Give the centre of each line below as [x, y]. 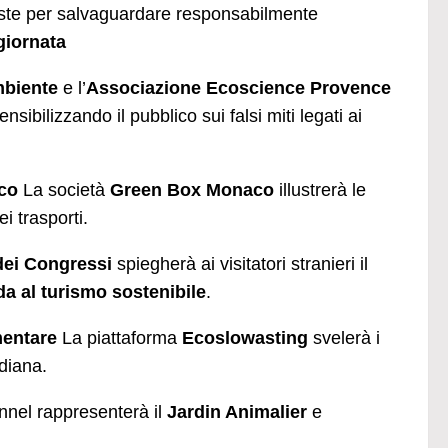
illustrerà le [320, 189]
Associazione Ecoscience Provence [238, 87]
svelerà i [344, 337]
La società [64, 189]
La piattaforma [119, 337]
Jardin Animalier [237, 411]
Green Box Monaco [192, 189]
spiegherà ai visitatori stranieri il [240, 263]
